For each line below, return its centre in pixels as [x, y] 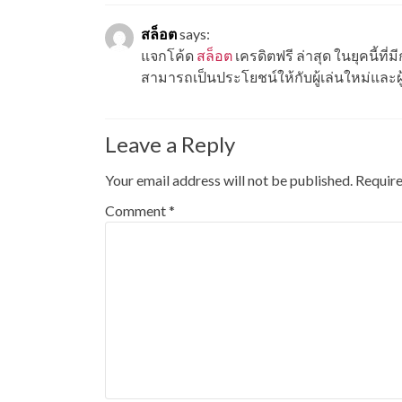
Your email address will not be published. [229, 180]
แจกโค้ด [167, 55]
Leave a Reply [170, 144]
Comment [137, 210]
